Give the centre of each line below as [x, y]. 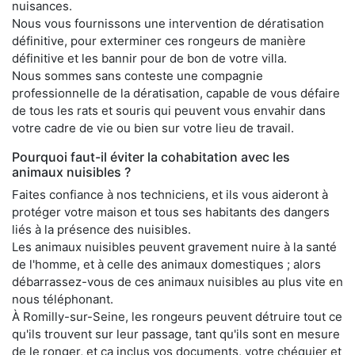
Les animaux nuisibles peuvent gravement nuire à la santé [174, 246]
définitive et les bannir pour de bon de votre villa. [149, 58]
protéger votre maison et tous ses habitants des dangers [171, 212]
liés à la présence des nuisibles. [101, 229]
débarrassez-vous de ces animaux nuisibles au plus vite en [177, 281]
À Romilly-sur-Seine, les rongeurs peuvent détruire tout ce [177, 316]
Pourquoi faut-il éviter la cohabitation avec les [151, 157]
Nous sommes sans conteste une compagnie [137, 75]
